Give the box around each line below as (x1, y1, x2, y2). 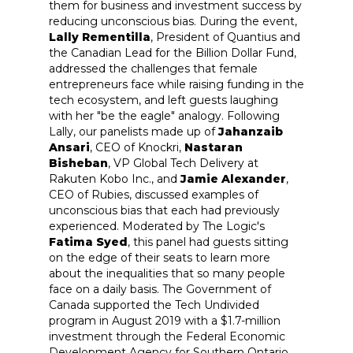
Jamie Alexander (180, 172, 286, 187)
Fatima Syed (49, 235, 128, 250)
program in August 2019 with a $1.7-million (49, 314, 281, 329)
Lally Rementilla (49, 30, 150, 45)
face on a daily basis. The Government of (49, 282, 271, 297)
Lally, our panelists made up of (49, 124, 218, 139)
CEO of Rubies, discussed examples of (49, 188, 258, 203)
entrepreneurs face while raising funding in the (49, 77, 304, 92)
